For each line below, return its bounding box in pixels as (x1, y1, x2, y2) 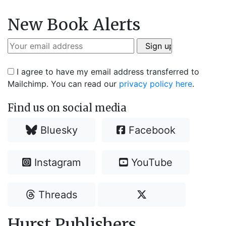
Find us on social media (8, 101, 127, 114)
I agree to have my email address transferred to (14, 66, 199, 77)
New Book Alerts (8, 14, 140, 35)
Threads (35, 188, 77, 201)
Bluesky (37, 124, 78, 136)
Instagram (31, 156, 81, 168)
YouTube (128, 156, 173, 168)
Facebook (125, 124, 176, 136)
